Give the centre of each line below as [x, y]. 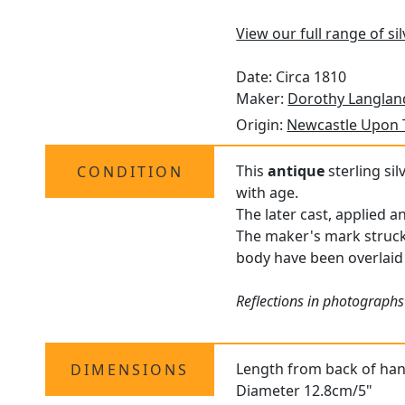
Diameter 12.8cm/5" [305, 391]
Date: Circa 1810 [292, 77]
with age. [268, 193]
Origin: [262, 125]
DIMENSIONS [130, 370]
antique [297, 171]
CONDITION [130, 172]
